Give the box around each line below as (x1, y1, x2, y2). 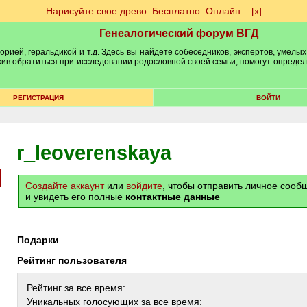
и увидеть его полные (25, 191, 125, 202)
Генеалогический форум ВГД (99, 27, 258, 39)
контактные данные (125, 191, 220, 202)
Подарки (24, 234, 59, 245)
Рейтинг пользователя (23, 255, 127, 266)
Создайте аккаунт (25, 180, 104, 191)
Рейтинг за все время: (27, 282, 125, 293)
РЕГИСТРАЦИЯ (12, 94, 64, 101)
